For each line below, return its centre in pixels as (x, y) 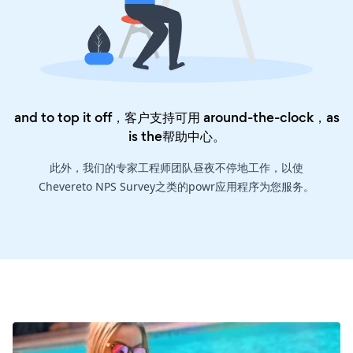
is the (145, 137)
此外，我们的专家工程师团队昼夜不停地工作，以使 (176, 168)
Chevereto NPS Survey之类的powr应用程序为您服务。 (176, 187)
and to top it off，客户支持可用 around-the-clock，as (176, 118)
